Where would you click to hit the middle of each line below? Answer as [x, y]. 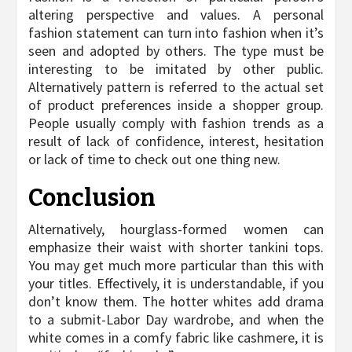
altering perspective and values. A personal [176, 15]
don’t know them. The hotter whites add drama [176, 302]
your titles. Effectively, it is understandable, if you [176, 284]
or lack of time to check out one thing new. [154, 159]
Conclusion [92, 198]
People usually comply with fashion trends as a [176, 123]
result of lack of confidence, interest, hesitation [176, 141]
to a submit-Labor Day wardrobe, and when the [176, 320]
